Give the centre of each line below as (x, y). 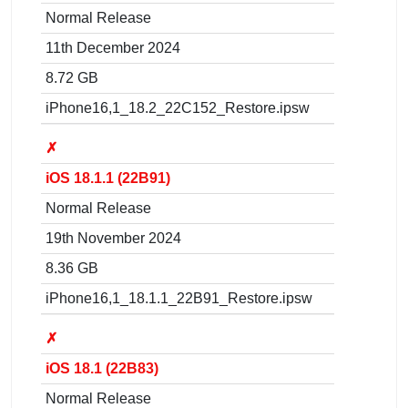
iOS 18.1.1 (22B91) (108, 178)
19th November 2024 (113, 238)
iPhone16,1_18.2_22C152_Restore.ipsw (178, 107)
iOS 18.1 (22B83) (102, 368)
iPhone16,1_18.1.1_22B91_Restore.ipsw (179, 298)
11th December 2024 (113, 47)
